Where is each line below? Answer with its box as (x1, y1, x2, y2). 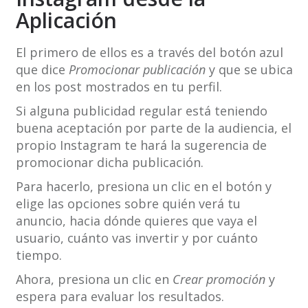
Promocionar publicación (68, 61, 206, 78)
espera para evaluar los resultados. (15, 288, 224, 305)
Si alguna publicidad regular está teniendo (15, 102, 267, 120)
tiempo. (15, 247, 62, 264)
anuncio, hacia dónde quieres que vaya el (15, 212, 257, 230)
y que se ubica (205, 61, 293, 78)
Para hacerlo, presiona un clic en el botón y (15, 178, 272, 195)
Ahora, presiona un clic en (15, 271, 173, 288)
